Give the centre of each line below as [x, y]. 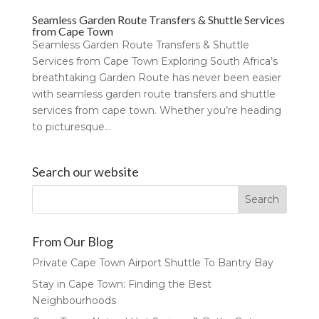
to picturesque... [71, 126]
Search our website [85, 171]
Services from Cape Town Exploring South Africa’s [155, 61]
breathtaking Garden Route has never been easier [156, 77]
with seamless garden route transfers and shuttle [153, 94]
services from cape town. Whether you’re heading [156, 110]
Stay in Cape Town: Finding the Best [121, 284]
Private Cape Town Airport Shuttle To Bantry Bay [152, 262]
